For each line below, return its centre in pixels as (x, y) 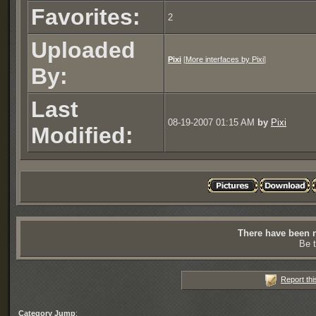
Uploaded (83, 50)
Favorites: (86, 17)
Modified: (82, 135)
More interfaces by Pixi (225, 59)
